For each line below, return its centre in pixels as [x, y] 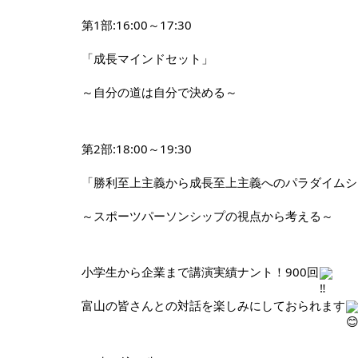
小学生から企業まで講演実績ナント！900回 [200, 272]
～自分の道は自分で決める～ [159, 92]
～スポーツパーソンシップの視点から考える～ [207, 215]
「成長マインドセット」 [153, 58]
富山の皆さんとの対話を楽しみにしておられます [213, 305]
